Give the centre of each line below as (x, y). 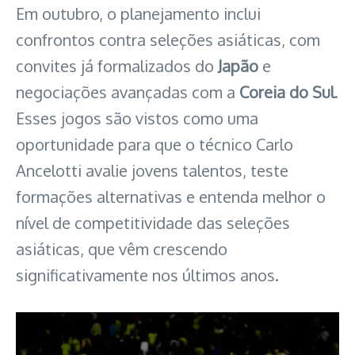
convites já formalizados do (117, 65)
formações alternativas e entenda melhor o (171, 196)
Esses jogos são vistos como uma (137, 118)
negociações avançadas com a (128, 92)
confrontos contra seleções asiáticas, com (168, 39)
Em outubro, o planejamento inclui (138, 13)
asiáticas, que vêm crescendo (122, 248)
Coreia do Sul (287, 92)
